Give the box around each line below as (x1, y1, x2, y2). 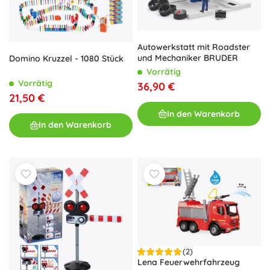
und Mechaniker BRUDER (137, 52, 238, 64)
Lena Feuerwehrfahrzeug (137, 257, 240, 268)
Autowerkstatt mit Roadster (137, 42, 250, 53)
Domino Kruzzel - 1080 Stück (9, 52, 124, 64)
